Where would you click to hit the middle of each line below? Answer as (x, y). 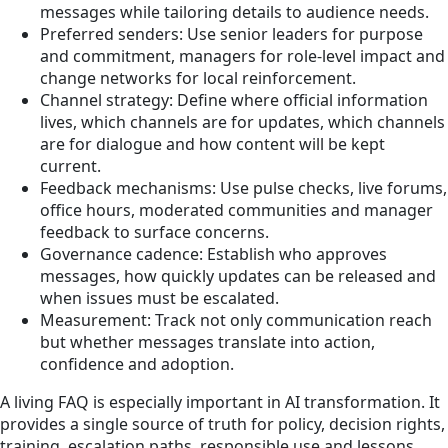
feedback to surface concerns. (154, 231)
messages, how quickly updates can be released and (238, 275)
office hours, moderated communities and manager (236, 209)
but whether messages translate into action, (207, 341)
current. (70, 165)
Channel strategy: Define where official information (234, 99)
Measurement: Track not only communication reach (236, 319)
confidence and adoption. (137, 363)
